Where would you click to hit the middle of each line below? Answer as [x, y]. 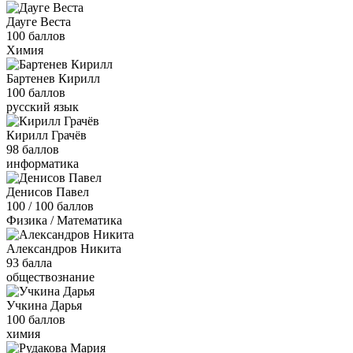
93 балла [29, 262]
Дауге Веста [39, 21]
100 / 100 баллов [50, 206]
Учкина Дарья [44, 305]
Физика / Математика [64, 220]
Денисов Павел [48, 191]
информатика [43, 163]
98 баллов [33, 149]
